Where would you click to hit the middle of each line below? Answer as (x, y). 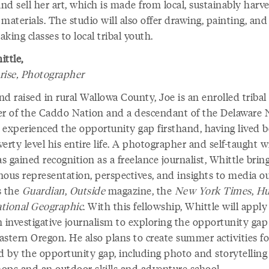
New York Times (213, 190)
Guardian (43, 190)
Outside (87, 190)
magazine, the (140, 190)
